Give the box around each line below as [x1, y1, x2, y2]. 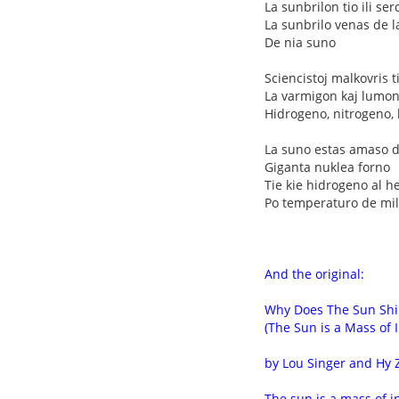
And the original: [265, 265, 364, 282]
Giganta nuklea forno [265, 159, 390, 175]
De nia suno [265, 34, 336, 51]
